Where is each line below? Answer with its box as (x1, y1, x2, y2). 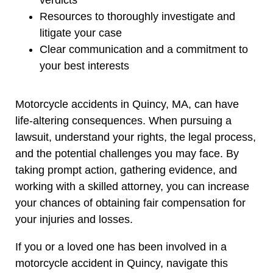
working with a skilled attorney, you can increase (15, 180, 249, 193)
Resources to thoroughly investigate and (40, 10, 235, 23)
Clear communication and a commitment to (40, 43, 248, 55)
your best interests (40, 59, 129, 72)
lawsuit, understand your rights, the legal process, (15, 130, 256, 143)
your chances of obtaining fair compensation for (15, 196, 246, 209)
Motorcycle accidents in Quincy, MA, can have (15, 97, 239, 110)
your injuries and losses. (15, 213, 133, 225)
